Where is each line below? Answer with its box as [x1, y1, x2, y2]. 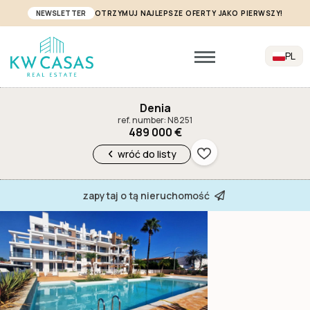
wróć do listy [118, 147, 177, 161]
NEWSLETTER [35, 8, 86, 18]
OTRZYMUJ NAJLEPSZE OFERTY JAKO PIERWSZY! [94, 8, 283, 18]
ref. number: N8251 [118, 114, 192, 127]
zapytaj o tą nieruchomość [82, 188, 210, 202]
